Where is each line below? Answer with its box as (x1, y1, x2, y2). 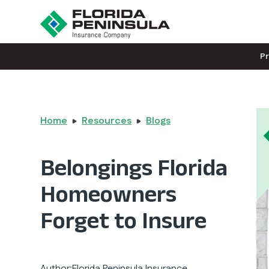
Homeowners (40, 180, 177, 207)
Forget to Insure (40, 207, 207, 233)
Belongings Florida (40, 154, 228, 180)
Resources (82, 114, 132, 128)
